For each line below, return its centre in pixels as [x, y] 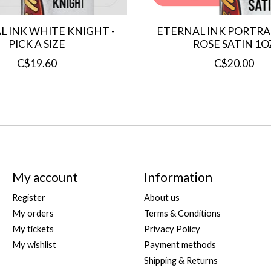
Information [178, 177]
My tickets [33, 229]
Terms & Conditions [182, 213]
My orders [33, 213]
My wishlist [34, 245]
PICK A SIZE [37, 44]
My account [45, 177]
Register [28, 197]
